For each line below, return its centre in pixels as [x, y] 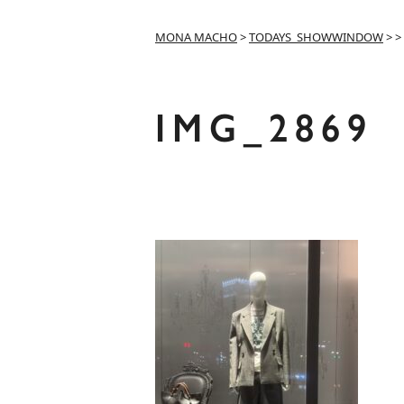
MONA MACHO [196, 37]
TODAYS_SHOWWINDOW [316, 37]
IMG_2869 [264, 128]
